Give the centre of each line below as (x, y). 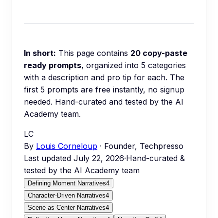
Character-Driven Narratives (67, 195)
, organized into (111, 65)
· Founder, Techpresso (140, 146)
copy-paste (164, 53)
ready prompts (53, 65)
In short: (40, 53)
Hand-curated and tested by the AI (119, 102)
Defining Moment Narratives (67, 183)
